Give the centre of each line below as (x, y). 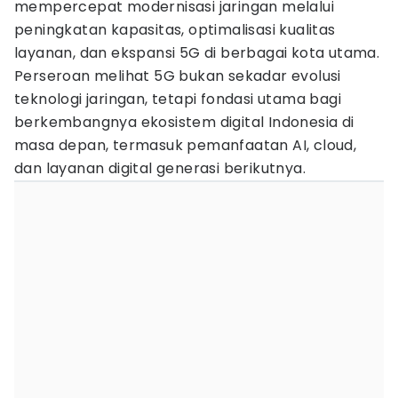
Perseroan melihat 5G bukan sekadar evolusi (178, 76)
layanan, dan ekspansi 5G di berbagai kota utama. (197, 53)
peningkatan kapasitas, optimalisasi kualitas (175, 30)
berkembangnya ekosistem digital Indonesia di (184, 122)
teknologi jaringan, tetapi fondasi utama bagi (178, 99)
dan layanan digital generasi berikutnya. (160, 168)
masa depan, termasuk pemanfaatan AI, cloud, (186, 145)
